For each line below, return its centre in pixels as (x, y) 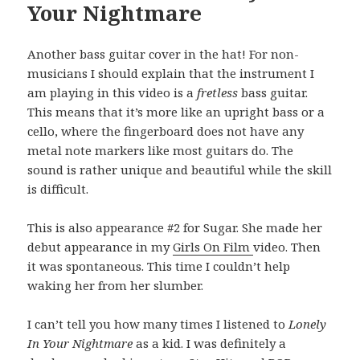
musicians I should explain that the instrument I (171, 74)
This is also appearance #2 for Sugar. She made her (175, 228)
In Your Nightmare (80, 344)
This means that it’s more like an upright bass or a (176, 112)
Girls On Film (213, 247)
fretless (218, 93)
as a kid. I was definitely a (210, 344)
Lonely (308, 324)
